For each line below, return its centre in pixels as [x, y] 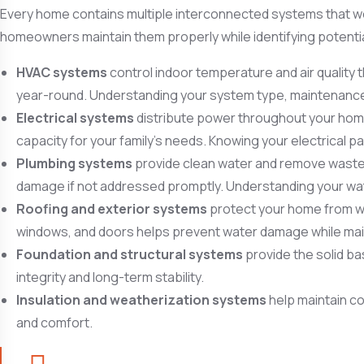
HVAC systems [62, 72]
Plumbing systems [74, 163]
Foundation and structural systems [130, 254]
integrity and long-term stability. [110, 277]
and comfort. [54, 323]
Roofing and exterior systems [112, 209]
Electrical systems [75, 118]
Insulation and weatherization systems [141, 300]
